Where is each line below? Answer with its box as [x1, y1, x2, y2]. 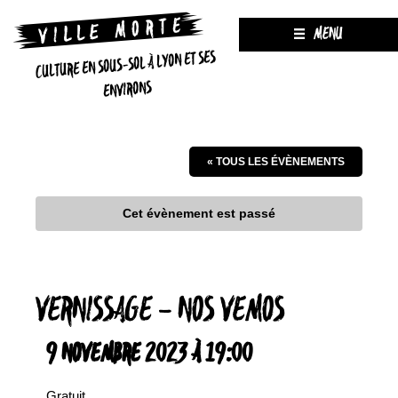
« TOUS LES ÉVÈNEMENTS [207, 155, 345, 168]
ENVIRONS [102, 76, 153, 104]
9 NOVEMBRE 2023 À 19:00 [46, 338, 252, 370]
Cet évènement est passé [123, 206, 275, 220]
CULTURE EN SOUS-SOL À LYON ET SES [35, 46, 217, 84]
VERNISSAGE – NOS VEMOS [36, 290, 284, 333]
